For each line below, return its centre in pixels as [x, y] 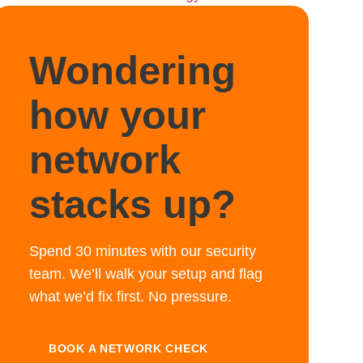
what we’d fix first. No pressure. [130, 297]
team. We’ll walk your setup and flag [146, 274]
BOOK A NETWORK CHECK [128, 348]
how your [117, 115]
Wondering [132, 70]
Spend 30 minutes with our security [143, 251]
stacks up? [132, 204]
